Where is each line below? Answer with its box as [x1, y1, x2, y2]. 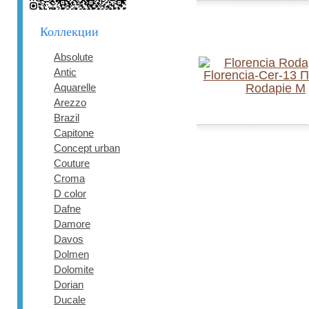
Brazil [54, 112, 79, 123]
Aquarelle [54, 81, 96, 93]
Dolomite [54, 263, 94, 275]
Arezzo [54, 97, 86, 108]
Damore [54, 218, 90, 230]
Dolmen [54, 248, 89, 260]
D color [54, 188, 86, 199]
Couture [54, 157, 90, 169]
